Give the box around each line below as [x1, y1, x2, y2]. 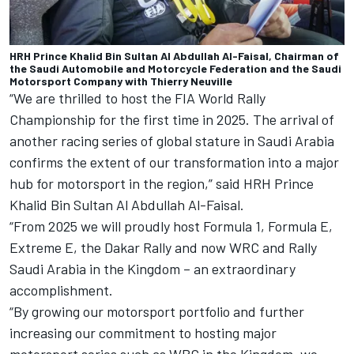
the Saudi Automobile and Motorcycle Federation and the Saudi [9, 61, 341, 75]
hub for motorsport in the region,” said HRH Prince [9, 174, 314, 192]
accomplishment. [9, 281, 116, 299]
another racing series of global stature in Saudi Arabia [9, 131, 334, 149]
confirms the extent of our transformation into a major [9, 153, 339, 171]
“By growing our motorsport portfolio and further [9, 302, 304, 320]
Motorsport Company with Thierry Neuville [9, 73, 232, 88]
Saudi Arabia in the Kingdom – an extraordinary [9, 259, 296, 277]
